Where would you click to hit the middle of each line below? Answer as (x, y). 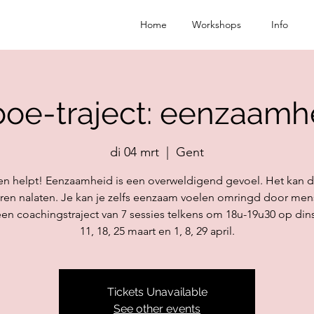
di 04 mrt (135, 152)
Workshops (217, 25)
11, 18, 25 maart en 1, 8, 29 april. (157, 231)
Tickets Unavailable (157, 292)
